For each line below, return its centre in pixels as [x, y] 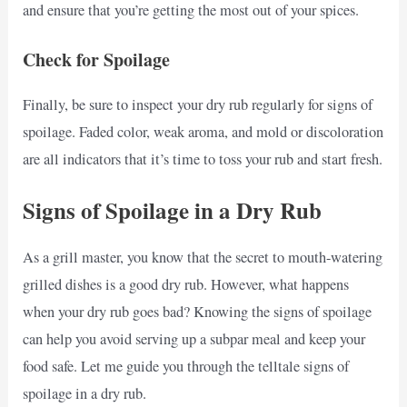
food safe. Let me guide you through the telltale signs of [186, 367]
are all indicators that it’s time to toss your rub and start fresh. [203, 159]
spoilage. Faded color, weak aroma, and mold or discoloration [203, 131]
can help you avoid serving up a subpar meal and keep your [194, 339]
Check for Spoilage [97, 59]
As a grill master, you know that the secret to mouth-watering [203, 258]
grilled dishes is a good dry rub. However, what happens [186, 285]
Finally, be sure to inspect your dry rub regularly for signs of [198, 104]
